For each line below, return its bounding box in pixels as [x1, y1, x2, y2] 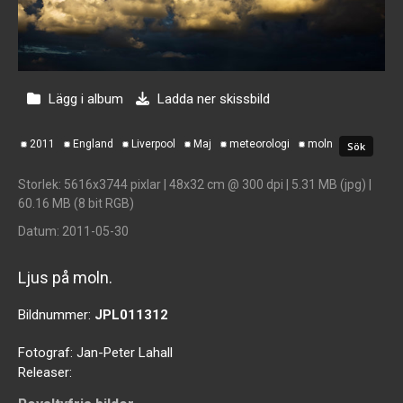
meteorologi [229, 137, 290, 150]
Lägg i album [49, 90, 123, 107]
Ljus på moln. [18, 267, 112, 287]
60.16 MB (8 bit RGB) [18, 195, 134, 210]
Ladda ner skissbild [154, 90, 270, 107]
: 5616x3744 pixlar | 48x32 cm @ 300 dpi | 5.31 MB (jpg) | [58, 176, 372, 192]
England [73, 137, 113, 150]
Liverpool [131, 137, 175, 150]
